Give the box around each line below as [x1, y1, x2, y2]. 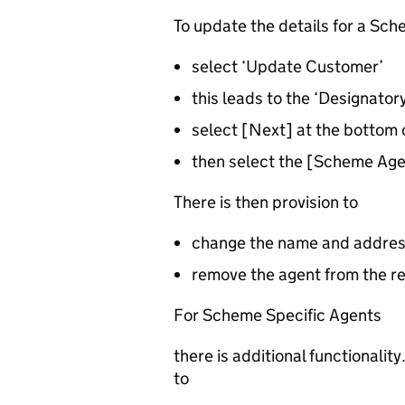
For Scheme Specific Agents [174, 305, 381, 325]
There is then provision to [174, 192, 358, 212]
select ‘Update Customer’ [192, 56, 383, 77]
